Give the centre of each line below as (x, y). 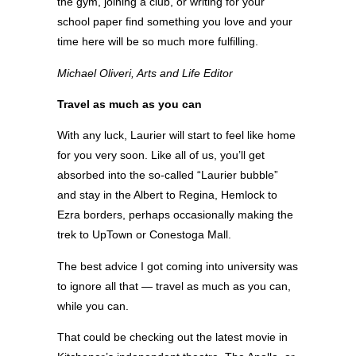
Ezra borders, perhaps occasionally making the (175, 215)
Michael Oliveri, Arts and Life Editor (145, 73)
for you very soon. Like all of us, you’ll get (161, 155)
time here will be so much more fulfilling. (158, 42)
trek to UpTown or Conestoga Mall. (144, 235)
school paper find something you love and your (175, 22)
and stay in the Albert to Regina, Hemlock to (167, 195)
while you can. (93, 306)
